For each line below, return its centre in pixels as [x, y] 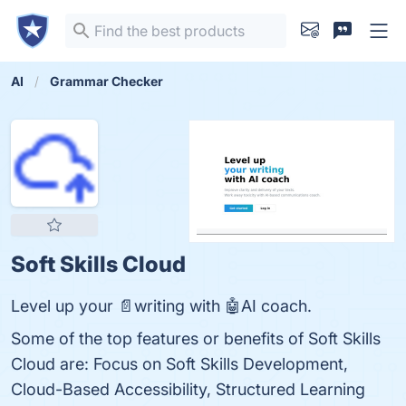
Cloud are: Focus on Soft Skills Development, [179, 364]
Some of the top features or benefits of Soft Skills [196, 338]
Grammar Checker [106, 81]
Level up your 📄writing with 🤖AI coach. [161, 306]
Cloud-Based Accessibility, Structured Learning [188, 389]
